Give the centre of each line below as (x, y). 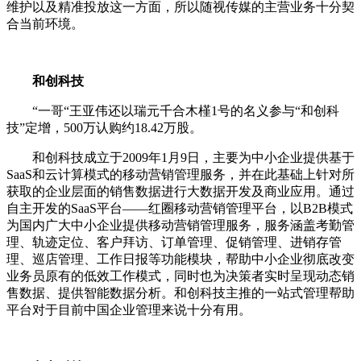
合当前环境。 (45, 24)
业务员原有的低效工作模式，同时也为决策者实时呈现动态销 (180, 276)
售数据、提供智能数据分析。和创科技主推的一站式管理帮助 (180, 293)
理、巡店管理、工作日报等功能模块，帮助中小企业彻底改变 (180, 259)
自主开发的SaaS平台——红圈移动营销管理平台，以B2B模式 (180, 209)
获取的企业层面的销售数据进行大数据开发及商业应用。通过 (180, 192)
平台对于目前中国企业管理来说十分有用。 (129, 310)
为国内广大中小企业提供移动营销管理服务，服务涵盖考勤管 (180, 226)
